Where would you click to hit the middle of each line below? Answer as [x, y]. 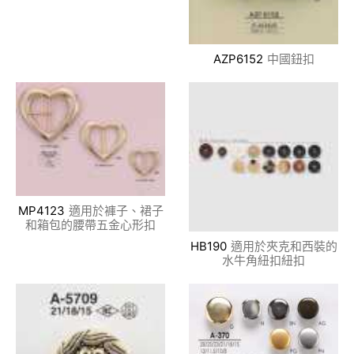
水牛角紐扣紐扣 [264, 260]
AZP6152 [238, 58]
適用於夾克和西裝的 [284, 246]
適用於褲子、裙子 [116, 210]
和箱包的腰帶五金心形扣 [90, 224]
